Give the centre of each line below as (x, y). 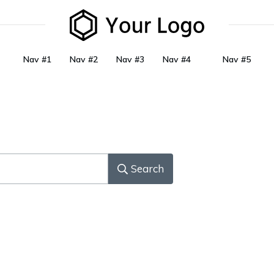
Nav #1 (37, 59)
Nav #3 (130, 59)
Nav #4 (177, 59)
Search (147, 169)
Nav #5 (237, 59)
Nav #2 (84, 59)
